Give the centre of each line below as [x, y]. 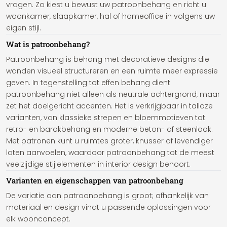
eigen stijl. [24, 28]
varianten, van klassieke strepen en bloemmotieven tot [106, 118]
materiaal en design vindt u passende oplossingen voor [108, 207]
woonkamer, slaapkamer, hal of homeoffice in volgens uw [110, 16]
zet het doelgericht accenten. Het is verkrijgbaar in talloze [109, 106]
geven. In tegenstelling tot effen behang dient [88, 83]
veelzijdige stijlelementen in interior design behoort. [98, 164]
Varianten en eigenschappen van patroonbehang [95, 180]
